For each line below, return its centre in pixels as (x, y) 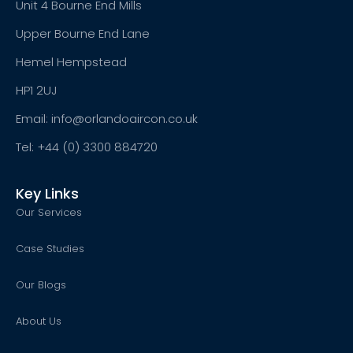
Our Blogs (41, 285)
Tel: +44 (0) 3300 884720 (87, 147)
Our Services (49, 213)
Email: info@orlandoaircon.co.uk (107, 118)
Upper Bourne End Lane (83, 33)
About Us (39, 321)
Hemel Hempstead (71, 61)
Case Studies (50, 249)
